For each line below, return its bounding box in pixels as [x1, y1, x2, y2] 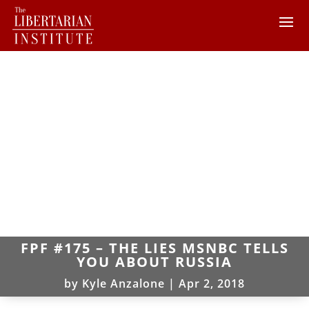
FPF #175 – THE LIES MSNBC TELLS [20, 238, 289, 257]
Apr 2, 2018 [179, 275, 245, 291]
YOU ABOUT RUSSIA [77, 252, 232, 271]
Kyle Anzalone [82, 275, 165, 291]
